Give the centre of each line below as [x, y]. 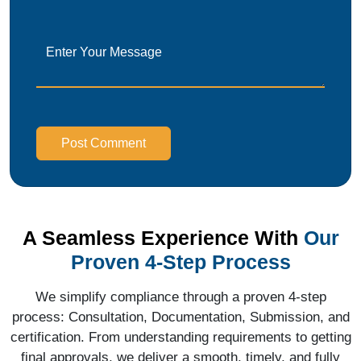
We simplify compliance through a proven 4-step [180, 297]
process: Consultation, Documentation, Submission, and [180, 317]
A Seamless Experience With [160, 237]
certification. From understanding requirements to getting [180, 337]
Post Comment [104, 143]
